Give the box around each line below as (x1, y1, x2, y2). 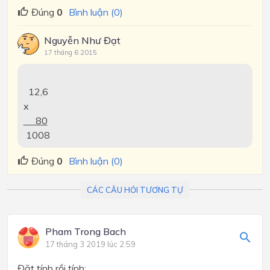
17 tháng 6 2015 (44, 48, 97, 57)
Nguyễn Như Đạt (44, 34, 121, 46)
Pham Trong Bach (45, 225, 126, 238)
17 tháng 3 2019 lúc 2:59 (45, 239, 136, 250)
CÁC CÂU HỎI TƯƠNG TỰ (87, 184, 183, 195)
